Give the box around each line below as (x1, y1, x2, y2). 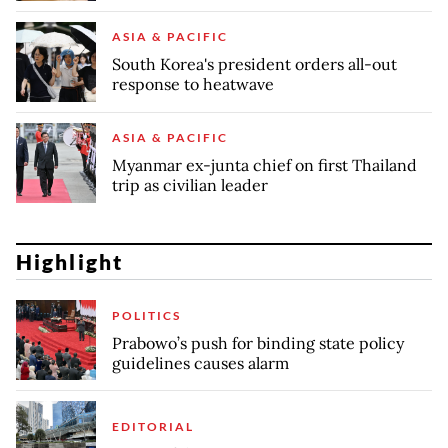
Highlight (16, 249, 123, 275)
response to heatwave (112, 74, 274, 95)
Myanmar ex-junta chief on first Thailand (112, 155, 417, 176)
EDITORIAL (112, 418, 194, 434)
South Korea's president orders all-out (112, 54, 397, 75)
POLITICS (112, 307, 181, 323)
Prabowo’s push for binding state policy (112, 332, 404, 353)
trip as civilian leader (112, 175, 268, 196)
